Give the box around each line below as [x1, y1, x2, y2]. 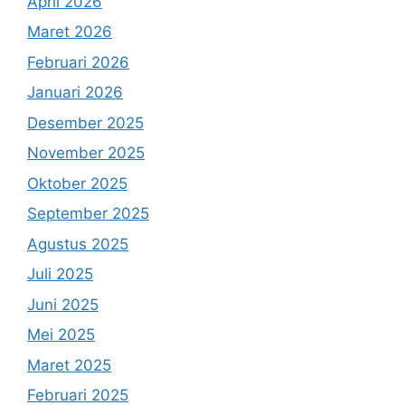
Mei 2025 [27, 325, 95, 344]
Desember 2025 [27, 113, 144, 132]
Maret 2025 [27, 355, 111, 374]
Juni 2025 [27, 295, 99, 314]
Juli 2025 [27, 265, 93, 284]
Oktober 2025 [27, 174, 127, 193]
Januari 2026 [27, 83, 123, 102]
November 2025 [27, 144, 145, 163]
